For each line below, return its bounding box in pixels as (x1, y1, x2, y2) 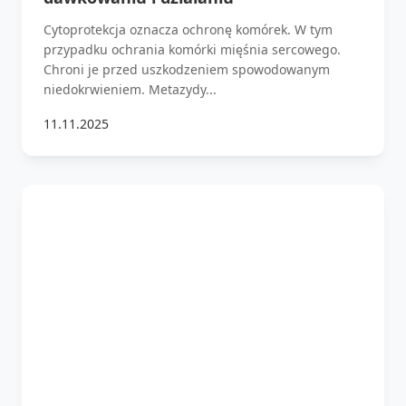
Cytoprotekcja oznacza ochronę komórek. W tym (43, 20, 333, 38)
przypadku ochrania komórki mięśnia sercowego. (43, 40, 341, 58)
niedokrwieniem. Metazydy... (43, 80, 217, 98)
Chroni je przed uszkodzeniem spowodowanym (43, 60, 330, 78)
